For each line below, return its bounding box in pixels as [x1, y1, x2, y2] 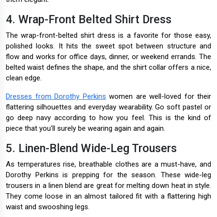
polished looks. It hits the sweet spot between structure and [6, 42, 211, 51]
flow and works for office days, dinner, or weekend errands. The [6, 52, 211, 62]
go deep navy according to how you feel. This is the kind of [6, 113, 211, 123]
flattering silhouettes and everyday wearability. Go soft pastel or [6, 103, 211, 112]
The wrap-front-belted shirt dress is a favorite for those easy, [6, 31, 211, 40]
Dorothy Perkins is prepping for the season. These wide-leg [6, 170, 211, 180]
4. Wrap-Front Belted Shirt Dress [6, 13, 171, 27]
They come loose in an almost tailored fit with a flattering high [6, 192, 211, 201]
